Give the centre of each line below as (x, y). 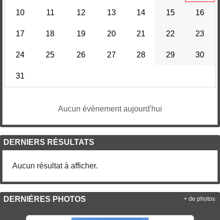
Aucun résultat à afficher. (55, 165)
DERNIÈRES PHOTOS (45, 199)
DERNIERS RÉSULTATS (49, 142)
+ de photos (199, 199)
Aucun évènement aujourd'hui (110, 109)
